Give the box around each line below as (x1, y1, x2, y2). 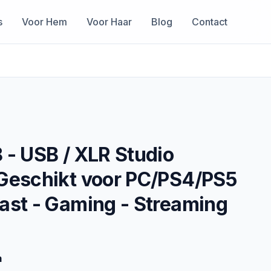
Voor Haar (87, 15, 132, 28)
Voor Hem (22, 15, 67, 28)
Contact (192, 15, 227, 28)
